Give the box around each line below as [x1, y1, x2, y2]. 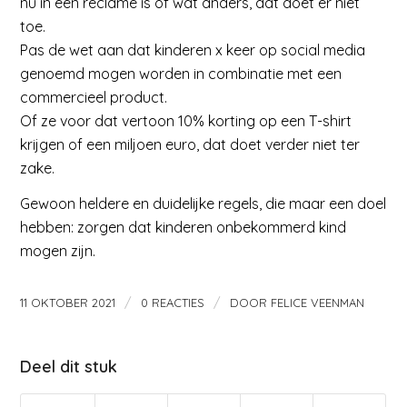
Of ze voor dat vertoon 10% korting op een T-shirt [20, 111, 352, 130]
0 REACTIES [141, 294, 205, 310]
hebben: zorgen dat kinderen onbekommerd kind [20, 218, 347, 237]
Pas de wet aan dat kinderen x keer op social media [20, 40, 366, 59]
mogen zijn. [20, 242, 96, 261]
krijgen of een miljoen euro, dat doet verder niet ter [20, 134, 361, 154]
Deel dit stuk [20, 355, 118, 377]
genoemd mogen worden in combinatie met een [20, 64, 342, 83]
